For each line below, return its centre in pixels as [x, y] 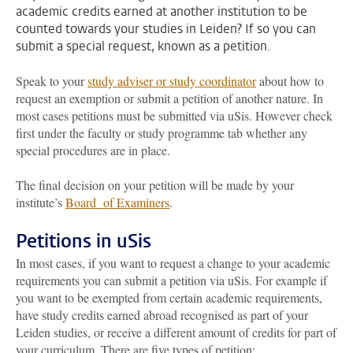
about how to [290, 81]
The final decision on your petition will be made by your [155, 185]
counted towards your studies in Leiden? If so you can [166, 29]
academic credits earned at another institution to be [162, 11]
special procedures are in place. [93, 150]
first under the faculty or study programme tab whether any [162, 133]
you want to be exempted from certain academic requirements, [169, 297]
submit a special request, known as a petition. [143, 46]
